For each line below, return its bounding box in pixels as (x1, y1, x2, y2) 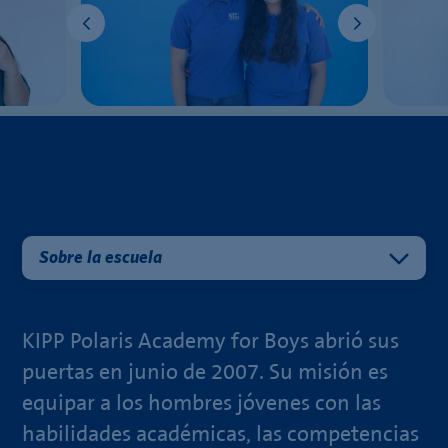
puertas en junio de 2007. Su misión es (22, 359, 389, 385)
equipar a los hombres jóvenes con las (22, 390, 382, 416)
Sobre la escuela (39, 249, 163, 267)
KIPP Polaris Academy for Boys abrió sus (22, 328, 400, 354)
